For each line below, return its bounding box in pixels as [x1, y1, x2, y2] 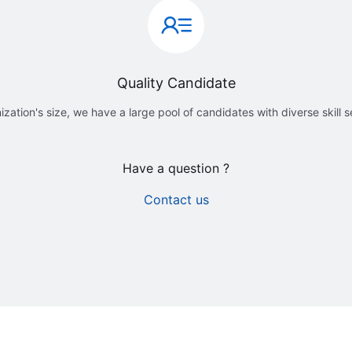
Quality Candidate [116, 75, 236, 92]
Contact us [143, 192, 209, 208]
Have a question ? [123, 160, 229, 177]
